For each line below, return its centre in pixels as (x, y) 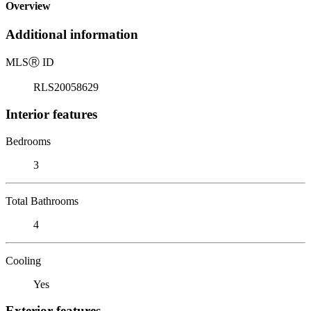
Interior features (51, 114)
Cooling (23, 260)
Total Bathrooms (42, 201)
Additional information (72, 35)
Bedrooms (28, 141)
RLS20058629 (66, 87)
